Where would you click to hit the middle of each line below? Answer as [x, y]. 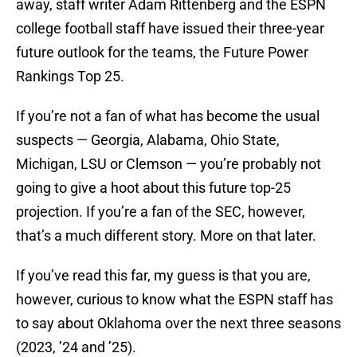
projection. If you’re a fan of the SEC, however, [161, 212]
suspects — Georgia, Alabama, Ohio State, [148, 140]
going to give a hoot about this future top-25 [153, 188]
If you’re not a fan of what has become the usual [168, 116]
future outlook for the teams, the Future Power [162, 53]
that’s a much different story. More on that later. [166, 236]
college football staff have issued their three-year [170, 29]
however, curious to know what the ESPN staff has [175, 300]
